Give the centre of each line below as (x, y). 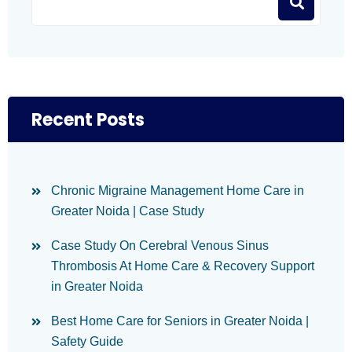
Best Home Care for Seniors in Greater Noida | (180, 321)
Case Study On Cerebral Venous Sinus (160, 246)
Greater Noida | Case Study (128, 211)
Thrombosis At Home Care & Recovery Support (183, 266)
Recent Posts (88, 120)
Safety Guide (87, 341)
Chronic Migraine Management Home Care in (178, 191)
